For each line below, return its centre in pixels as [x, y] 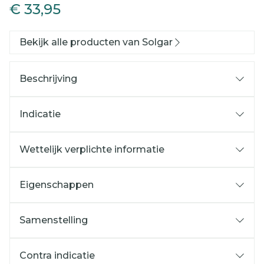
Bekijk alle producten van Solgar [96, 42]
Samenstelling [54, 220]
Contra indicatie [57, 255]
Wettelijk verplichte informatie [92, 149]
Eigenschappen [57, 185]
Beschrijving [48, 79]
